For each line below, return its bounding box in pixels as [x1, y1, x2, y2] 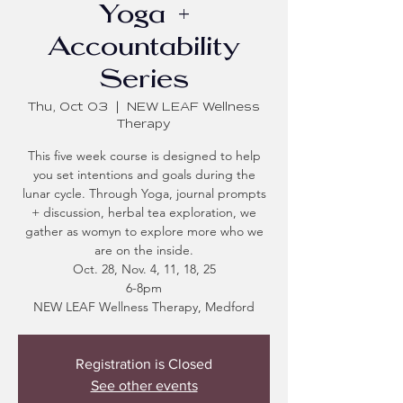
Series [99, 70, 189, 94]
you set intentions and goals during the [32, 166, 255, 184]
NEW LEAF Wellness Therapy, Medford [33, 299, 255, 316]
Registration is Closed [76, 356, 212, 372]
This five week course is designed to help [27, 148, 261, 165]
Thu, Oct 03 [28, 99, 108, 115]
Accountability [47, 38, 241, 61]
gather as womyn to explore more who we [24, 223, 264, 240]
